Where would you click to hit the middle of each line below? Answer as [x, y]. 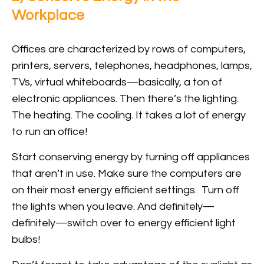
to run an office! [49, 132]
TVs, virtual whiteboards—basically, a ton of [117, 82]
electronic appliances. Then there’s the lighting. [125, 99]
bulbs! [26, 240]
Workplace [48, 16]
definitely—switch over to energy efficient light [124, 223]
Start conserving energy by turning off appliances [131, 157]
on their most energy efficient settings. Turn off [126, 190]
